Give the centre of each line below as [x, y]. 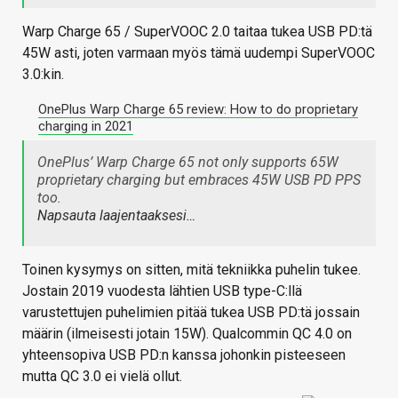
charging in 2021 [86, 127]
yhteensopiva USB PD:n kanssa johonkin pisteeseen [184, 355]
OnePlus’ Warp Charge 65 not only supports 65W [188, 163]
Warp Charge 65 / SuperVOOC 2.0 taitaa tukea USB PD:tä [197, 32]
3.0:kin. [43, 75]
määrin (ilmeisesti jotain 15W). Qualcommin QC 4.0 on [187, 334]
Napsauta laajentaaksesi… [116, 216]
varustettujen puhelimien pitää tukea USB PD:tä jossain [191, 313]
